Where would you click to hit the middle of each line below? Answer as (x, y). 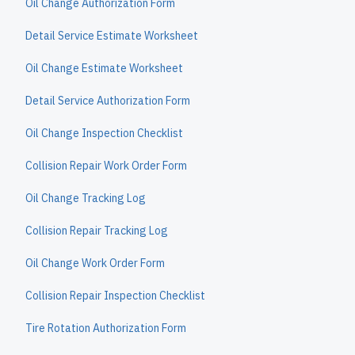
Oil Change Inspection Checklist (104, 133)
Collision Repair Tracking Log (97, 231)
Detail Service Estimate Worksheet (112, 36)
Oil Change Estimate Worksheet (104, 68)
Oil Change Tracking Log (86, 198)
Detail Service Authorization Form (108, 101)
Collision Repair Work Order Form (106, 166)
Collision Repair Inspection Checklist (115, 296)
